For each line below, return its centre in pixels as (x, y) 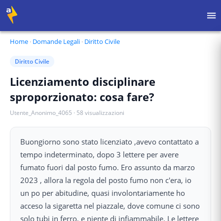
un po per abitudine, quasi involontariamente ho (103, 193)
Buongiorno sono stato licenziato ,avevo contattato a (110, 142)
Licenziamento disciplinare (83, 81)
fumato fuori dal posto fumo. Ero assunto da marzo (108, 167)
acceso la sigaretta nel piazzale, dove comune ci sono (110, 206)
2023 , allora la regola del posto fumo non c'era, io (106, 180)
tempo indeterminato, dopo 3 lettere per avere (99, 154)
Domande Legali (56, 41)
